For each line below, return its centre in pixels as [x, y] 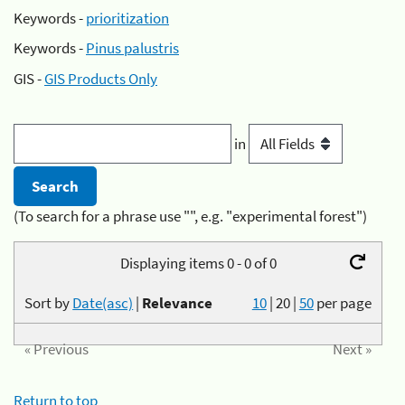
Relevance [178, 302]
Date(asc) [103, 302]
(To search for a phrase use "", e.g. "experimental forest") [190, 217]
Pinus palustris [132, 48]
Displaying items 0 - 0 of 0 [198, 263]
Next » [352, 349]
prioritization [127, 18]
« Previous [57, 349]
